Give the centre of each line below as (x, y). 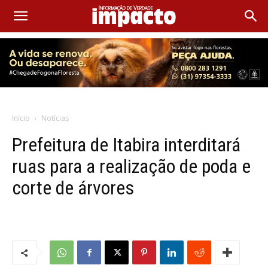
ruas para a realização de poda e (131, 166)
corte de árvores (73, 188)
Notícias (55, 118)
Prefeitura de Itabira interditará (126, 145)
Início (21, 118)
